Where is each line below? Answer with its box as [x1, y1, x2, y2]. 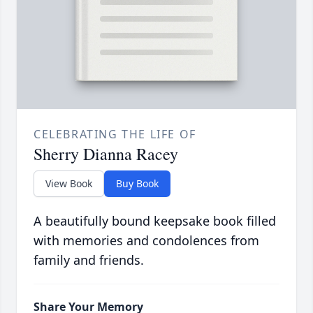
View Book [45, 177, 92, 191]
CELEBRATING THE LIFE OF [34, 126, 196, 143]
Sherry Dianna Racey [34, 143, 178, 166]
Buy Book [116, 177, 159, 191]
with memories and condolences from [34, 232, 259, 249]
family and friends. [34, 252, 144, 269]
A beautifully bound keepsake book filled [34, 212, 276, 230]
